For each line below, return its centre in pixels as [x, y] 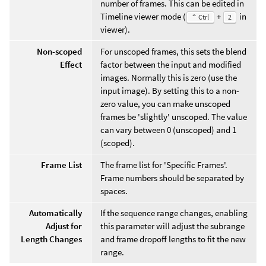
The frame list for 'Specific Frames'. [164, 164]
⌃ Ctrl [200, 17]
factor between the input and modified [171, 64]
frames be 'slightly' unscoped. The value [174, 116]
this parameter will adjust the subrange [172, 226]
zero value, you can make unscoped [165, 103]
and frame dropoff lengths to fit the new [173, 239]
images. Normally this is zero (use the [169, 77]
